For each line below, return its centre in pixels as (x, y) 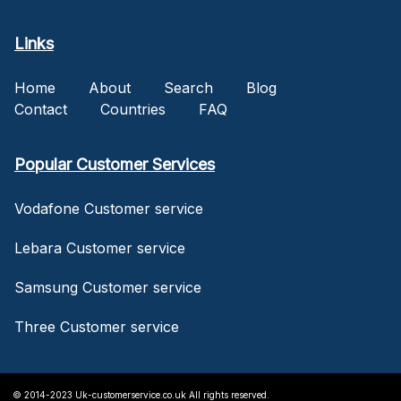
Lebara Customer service (100, 247)
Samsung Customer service (108, 287)
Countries (133, 109)
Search (188, 87)
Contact (41, 109)
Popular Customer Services (115, 164)
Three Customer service (97, 326)
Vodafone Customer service (109, 208)
